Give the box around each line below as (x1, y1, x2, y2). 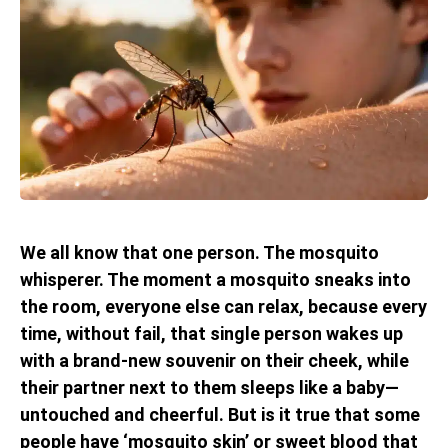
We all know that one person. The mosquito (20, 241, 379, 263)
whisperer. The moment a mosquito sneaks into (20, 268, 411, 290)
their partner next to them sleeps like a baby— (20, 376, 399, 398)
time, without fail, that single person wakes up (20, 322, 403, 344)
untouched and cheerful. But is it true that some (20, 403, 420, 425)
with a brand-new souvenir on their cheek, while (20, 349, 409, 371)
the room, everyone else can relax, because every (20, 295, 427, 317)
